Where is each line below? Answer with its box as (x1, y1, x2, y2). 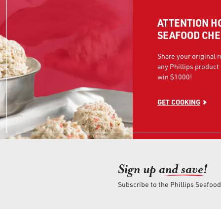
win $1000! (157, 72, 192, 81)
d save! (171, 161, 208, 177)
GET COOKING (157, 97, 200, 107)
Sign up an (117, 161, 172, 177)
